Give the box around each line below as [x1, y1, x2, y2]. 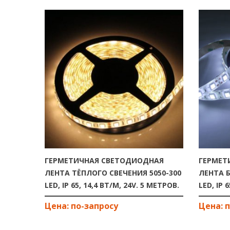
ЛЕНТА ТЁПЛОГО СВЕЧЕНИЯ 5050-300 [45, 168, 181, 178]
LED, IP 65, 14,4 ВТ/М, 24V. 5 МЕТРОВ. [45, 180, 179, 190]
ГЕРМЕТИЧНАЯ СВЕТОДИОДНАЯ [45, 156, 164, 165]
